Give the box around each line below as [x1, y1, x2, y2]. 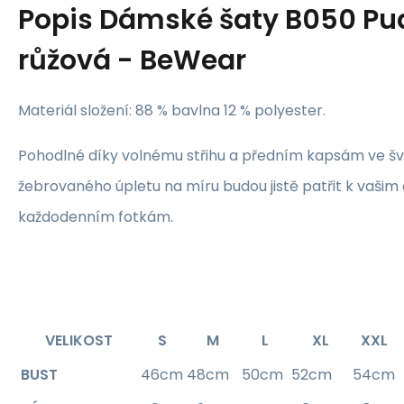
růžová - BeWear [18, 41, 246, 79]
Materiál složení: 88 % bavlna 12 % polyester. [18, 99, 326, 121]
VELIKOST [45, 329, 113, 351]
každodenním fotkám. [18, 206, 173, 227]
